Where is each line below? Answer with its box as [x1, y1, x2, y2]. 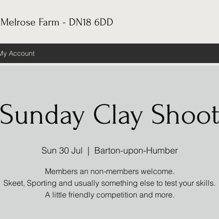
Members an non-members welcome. [44, 166, 175, 176]
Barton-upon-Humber [94, 145, 178, 156]
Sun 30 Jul [41, 145, 83, 156]
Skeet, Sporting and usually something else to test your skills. [3, 178, 216, 188]
